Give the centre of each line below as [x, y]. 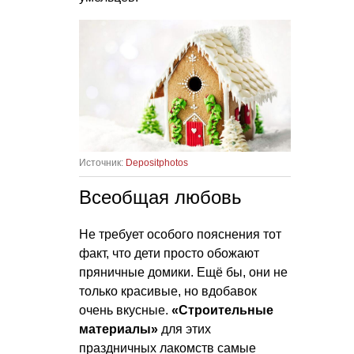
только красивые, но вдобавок [168, 292]
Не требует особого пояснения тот [180, 235]
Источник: [102, 163]
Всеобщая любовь [160, 198]
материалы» [119, 330]
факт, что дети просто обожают [169, 254]
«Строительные [222, 311]
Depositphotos [157, 163]
